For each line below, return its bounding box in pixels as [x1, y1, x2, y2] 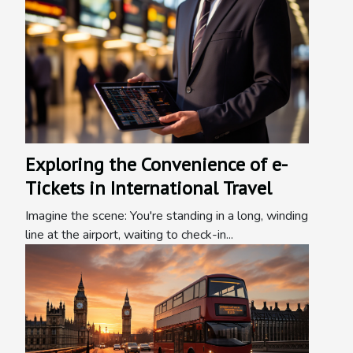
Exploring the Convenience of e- [25, 152, 288, 177]
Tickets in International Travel [25, 176, 272, 201]
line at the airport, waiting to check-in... [25, 226, 233, 244]
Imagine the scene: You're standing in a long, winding [25, 207, 308, 225]
